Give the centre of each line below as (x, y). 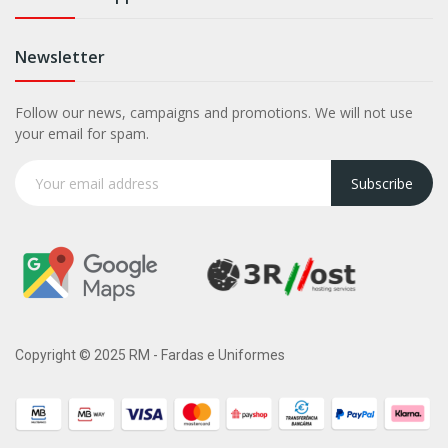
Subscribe (382, 183)
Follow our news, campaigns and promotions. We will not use (214, 113)
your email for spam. (82, 134)
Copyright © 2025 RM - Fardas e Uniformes (150, 355)
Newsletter (60, 57)
